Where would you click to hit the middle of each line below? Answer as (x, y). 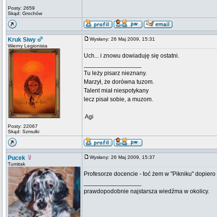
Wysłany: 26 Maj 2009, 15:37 (124, 157)
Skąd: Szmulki (23, 132)
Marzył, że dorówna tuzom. (119, 82)
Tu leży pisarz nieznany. (115, 73)
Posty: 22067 (23, 126)
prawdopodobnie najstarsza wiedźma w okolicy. (147, 191)
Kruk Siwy (22, 40)
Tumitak (16, 164)
